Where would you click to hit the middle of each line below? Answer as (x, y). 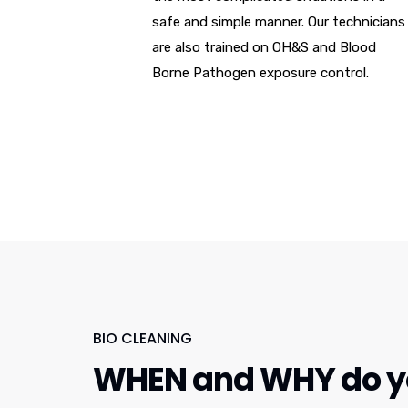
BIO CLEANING (143, 339)
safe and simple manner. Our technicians (279, 22)
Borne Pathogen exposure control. (260, 73)
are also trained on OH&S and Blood (264, 48)
